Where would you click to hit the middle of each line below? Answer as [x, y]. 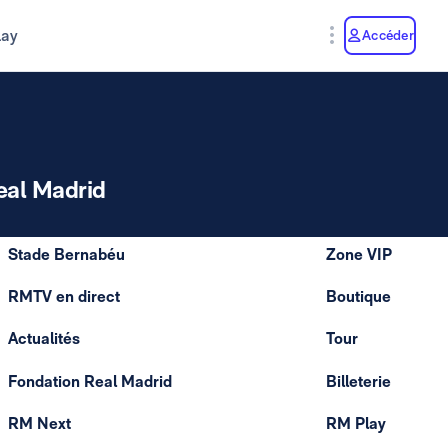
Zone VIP [358, 254]
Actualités [44, 339]
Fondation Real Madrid [90, 381]
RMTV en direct [64, 297]
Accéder [388, 34]
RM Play [355, 423]
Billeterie [358, 381]
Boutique [358, 297]
